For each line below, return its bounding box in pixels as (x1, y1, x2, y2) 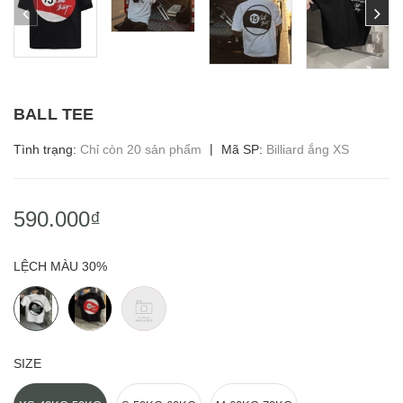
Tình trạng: (13, 141, 80, 157)
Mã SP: (218, 141, 266, 157)
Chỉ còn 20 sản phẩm (80, 141, 201, 157)
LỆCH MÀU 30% (13, 258, 107, 273)
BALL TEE (13, 104, 94, 123)
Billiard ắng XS (266, 141, 349, 157)
